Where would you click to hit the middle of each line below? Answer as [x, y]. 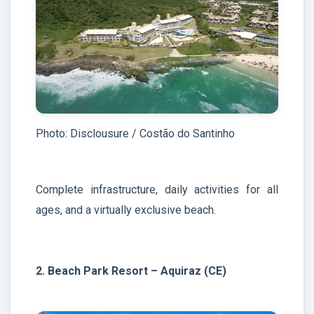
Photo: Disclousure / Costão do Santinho [135, 134]
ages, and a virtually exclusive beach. [126, 210]
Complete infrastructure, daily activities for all [157, 190]
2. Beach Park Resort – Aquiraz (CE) [131, 271]
